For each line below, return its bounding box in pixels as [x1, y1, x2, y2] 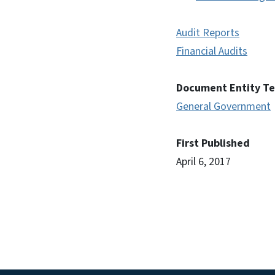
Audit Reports [176, 25, 239, 41]
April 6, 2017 [176, 154, 231, 169]
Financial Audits [176, 44, 247, 59]
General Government [176, 99, 271, 114]
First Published [176, 136, 250, 151]
